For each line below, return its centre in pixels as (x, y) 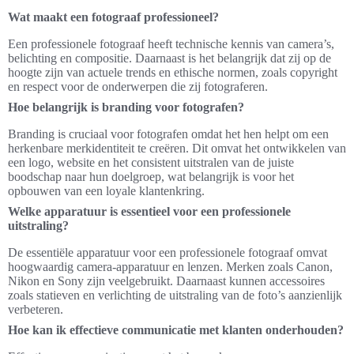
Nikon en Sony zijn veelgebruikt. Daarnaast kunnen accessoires (166, 281)
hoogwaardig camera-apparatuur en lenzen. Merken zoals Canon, (170, 267)
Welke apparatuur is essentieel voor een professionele (149, 212)
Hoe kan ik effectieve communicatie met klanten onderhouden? (176, 330)
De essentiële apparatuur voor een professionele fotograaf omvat (168, 253)
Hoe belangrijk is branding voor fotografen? (126, 107)
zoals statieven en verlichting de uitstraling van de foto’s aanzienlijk (175, 296)
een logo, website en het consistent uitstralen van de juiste (151, 163)
